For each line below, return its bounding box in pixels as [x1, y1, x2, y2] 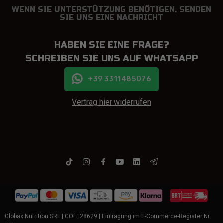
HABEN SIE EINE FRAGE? [54, 39, 169, 50]
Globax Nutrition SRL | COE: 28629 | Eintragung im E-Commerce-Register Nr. [5, 212, 211, 220]
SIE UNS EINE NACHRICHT [60, 12, 163, 22]
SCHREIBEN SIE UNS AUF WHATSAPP [25, 52, 198, 64]
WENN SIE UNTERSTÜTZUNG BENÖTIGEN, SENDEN [12, 4, 211, 14]
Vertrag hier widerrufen [72, 97, 151, 107]
